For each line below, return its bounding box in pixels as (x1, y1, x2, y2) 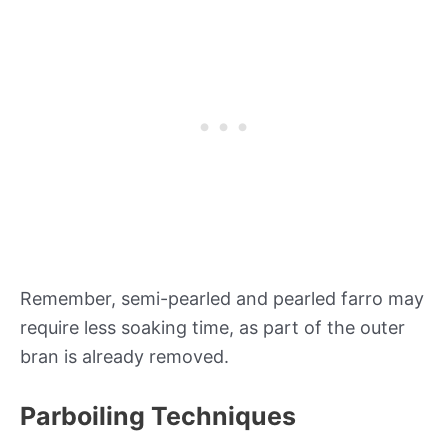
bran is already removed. (20, 346, 229, 368)
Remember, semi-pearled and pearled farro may (20, 288, 424, 310)
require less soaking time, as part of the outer (20, 317, 405, 339)
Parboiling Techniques (20, 401, 296, 432)
